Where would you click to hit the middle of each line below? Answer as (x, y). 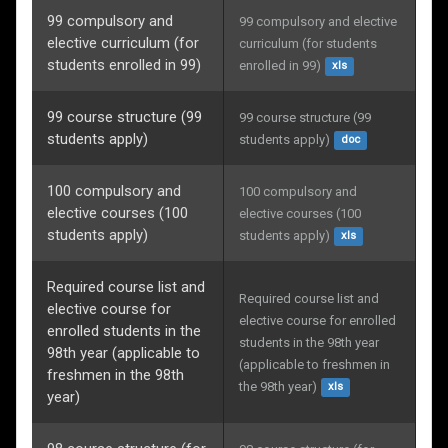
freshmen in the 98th (115, 374)
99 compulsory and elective (319, 21)
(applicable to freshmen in (316, 364)
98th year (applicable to (123, 352)
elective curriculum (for (123, 42)
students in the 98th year (310, 342)
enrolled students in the (124, 330)
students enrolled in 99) (124, 64)
